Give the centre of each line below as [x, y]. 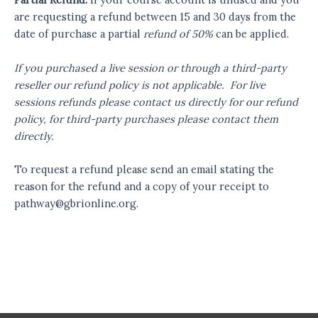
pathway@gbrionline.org [75, 203]
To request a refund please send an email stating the [144, 169]
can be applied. [251, 34]
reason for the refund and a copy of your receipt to [142, 186]
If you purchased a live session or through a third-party [150, 67]
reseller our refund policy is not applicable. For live [140, 84]
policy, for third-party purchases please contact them [146, 119]
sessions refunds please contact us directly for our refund [156, 102]
